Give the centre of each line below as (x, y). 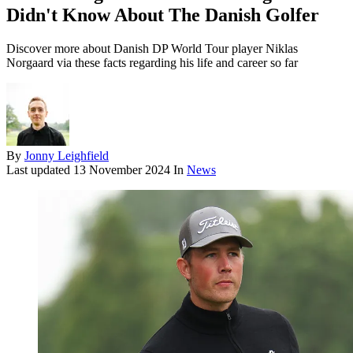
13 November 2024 (122, 170)
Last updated (40, 170)
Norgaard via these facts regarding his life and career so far (152, 63)
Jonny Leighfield (67, 156)
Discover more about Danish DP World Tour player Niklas (152, 49)
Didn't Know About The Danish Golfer (163, 15)
